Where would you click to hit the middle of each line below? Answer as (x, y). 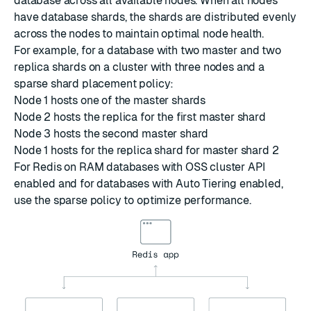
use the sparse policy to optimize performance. (133, 201)
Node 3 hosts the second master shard (111, 134)
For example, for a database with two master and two (148, 51)
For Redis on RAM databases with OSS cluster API (140, 167)
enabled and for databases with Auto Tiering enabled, (149, 184)
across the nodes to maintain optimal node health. (139, 34)
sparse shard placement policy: (94, 84)
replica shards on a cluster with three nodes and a (139, 67)
